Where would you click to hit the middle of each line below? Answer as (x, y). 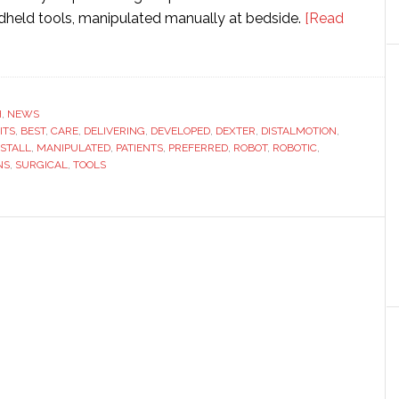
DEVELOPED (180, 131)
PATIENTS (139, 148)
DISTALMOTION (299, 131)
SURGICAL (41, 165)
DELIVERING (114, 131)
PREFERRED (198, 148)
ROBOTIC (295, 148)
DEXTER (236, 131)
